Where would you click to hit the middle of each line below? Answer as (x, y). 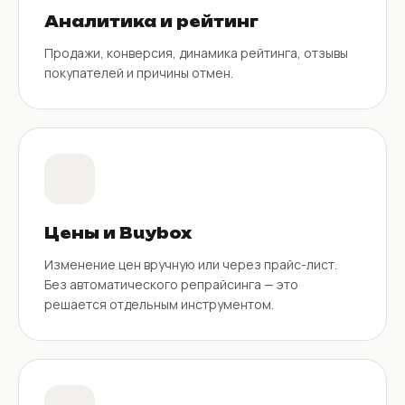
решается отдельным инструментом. (159, 304)
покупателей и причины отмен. (139, 72)
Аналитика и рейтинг (151, 21)
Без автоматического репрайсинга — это (171, 284)
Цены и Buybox (118, 233)
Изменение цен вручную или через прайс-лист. (191, 264)
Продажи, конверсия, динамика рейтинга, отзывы (196, 52)
